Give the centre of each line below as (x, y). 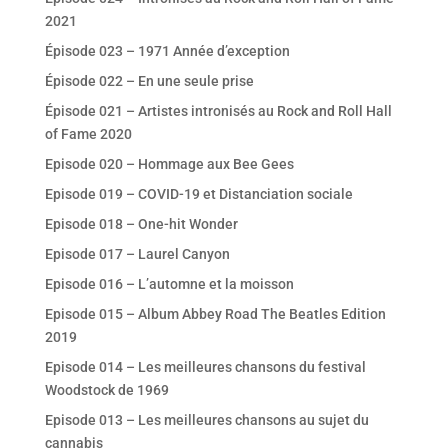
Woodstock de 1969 (106, 390)
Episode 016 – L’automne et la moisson (169, 284)
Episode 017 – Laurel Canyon (137, 254)
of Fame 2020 (88, 134)
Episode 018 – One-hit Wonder (141, 224)
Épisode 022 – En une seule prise (149, 81)
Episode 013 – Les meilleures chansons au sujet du (206, 420)
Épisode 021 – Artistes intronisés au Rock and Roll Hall (218, 111)
